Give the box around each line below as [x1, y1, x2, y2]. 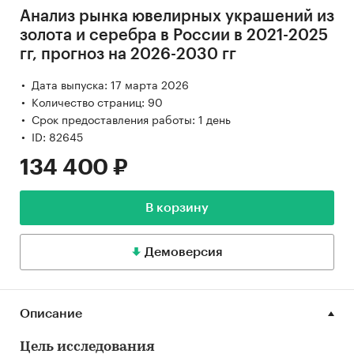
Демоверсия [144, 245, 223, 258]
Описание [20, 307, 82, 320]
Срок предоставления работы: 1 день [32, 109, 231, 127]
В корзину [145, 201, 209, 214]
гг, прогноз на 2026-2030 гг [20, 46, 236, 62]
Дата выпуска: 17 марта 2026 [32, 74, 189, 92]
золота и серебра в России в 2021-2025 [20, 27, 328, 43]
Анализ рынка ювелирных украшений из [20, 8, 334, 24]
